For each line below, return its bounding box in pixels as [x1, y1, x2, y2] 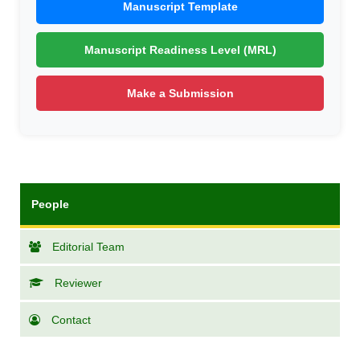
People [31, 197, 69, 211]
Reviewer [55, 276, 103, 290]
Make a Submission [126, 86, 234, 100]
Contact [51, 313, 92, 326]
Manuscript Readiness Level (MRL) [84, 43, 276, 56]
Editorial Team [52, 240, 125, 254]
